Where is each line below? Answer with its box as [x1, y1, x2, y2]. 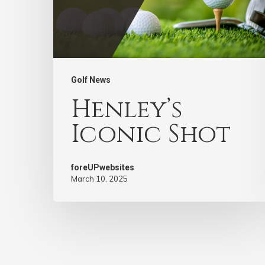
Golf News [71, 75, 111, 85]
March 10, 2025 [71, 174, 128, 184]
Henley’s [71, 93, 182, 127]
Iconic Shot [71, 118, 231, 152]
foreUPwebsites [71, 163, 134, 173]
